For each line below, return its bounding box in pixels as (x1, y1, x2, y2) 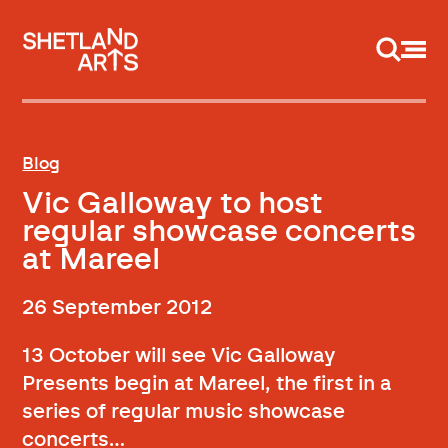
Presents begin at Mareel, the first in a (22, 373, 392, 394)
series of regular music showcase (22, 401, 346, 422)
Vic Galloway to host (22, 188, 324, 219)
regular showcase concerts (22, 216, 417, 247)
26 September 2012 (22, 297, 213, 318)
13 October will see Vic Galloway (22, 345, 337, 366)
